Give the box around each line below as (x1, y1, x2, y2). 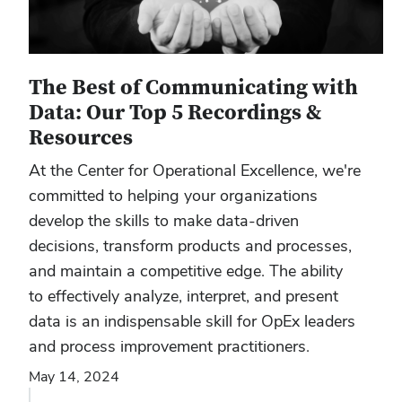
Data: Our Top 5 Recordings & (29, 99, 321, 127)
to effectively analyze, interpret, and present (29, 285, 338, 307)
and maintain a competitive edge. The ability (29, 260, 343, 282)
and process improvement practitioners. (29, 336, 314, 357)
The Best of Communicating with (29, 74, 358, 102)
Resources (29, 124, 133, 153)
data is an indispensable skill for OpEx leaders (29, 310, 355, 332)
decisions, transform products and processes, (29, 235, 352, 257)
